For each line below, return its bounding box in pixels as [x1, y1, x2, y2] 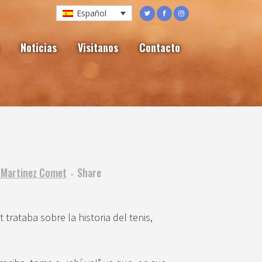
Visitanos [78, 40, 118, 56]
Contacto [139, 40, 180, 56]
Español [76, 7, 106, 19]
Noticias [20, 40, 57, 56]
